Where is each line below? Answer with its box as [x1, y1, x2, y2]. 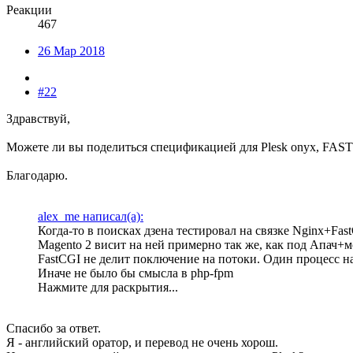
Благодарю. [6, 169, 68, 183]
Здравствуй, [6, 112, 70, 126]
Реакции [6, 3, 52, 17]
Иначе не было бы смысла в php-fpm [38, 266, 233, 281]
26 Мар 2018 [38, 44, 105, 58]
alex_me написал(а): [38, 210, 143, 224]
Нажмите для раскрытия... [38, 281, 178, 295]
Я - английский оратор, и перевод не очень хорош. [6, 336, 278, 350]
